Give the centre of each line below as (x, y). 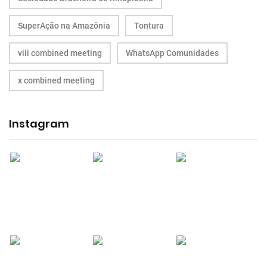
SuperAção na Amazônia (64, 25)
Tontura (149, 25)
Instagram (39, 123)
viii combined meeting (60, 53)
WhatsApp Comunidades (172, 53)
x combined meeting (56, 80)
